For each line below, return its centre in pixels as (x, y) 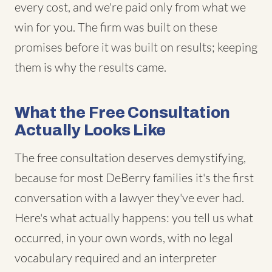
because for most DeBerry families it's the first (134, 178)
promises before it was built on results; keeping (136, 47)
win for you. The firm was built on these (116, 27)
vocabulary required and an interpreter (116, 258)
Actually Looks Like (90, 130)
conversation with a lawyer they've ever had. (129, 198)
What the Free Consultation (123, 112)
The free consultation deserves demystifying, (130, 158)
